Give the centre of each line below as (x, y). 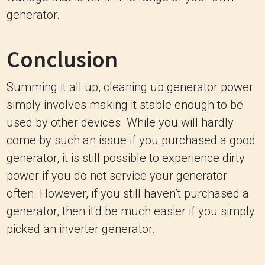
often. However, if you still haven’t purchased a (128, 194)
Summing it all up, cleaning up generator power (130, 87)
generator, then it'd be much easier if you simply (131, 211)
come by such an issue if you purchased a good (131, 140)
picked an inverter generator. (81, 229)
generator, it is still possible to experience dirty (126, 158)
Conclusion (62, 60)
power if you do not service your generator (117, 176)
